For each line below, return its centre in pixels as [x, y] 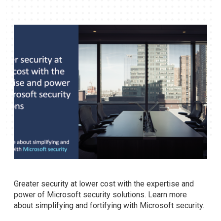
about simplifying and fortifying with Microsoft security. [109, 205]
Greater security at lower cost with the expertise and [104, 184]
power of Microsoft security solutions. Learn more [100, 195]
